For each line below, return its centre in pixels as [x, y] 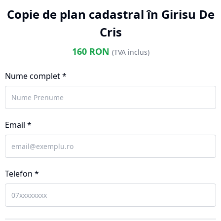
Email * [18, 125]
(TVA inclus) [130, 52]
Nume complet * [36, 76]
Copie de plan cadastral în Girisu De [110, 14]
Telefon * [22, 174]
